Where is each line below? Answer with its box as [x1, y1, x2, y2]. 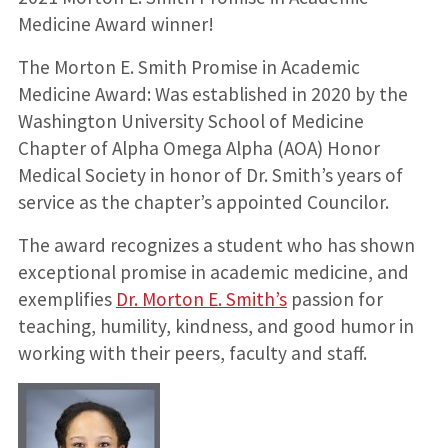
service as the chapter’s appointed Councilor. [17, 190, 389, 215]
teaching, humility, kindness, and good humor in [17, 314, 414, 339]
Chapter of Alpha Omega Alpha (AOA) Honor [17, 136, 380, 161]
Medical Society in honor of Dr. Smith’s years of [17, 163, 403, 188]
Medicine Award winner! [17, 12, 214, 37]
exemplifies [17, 287, 116, 312]
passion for [286, 287, 383, 312]
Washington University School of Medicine [17, 109, 364, 134]
